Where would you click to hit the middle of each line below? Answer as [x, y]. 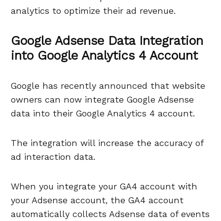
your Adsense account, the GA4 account [97, 200]
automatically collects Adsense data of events [110, 214]
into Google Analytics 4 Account [105, 56]
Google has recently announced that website [108, 86]
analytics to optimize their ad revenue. [93, 11]
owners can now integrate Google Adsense [103, 100]
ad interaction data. [53, 157]
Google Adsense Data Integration [107, 41]
